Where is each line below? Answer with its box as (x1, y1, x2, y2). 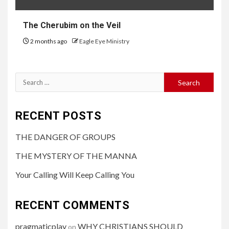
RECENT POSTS (15, 109, 102, 123)
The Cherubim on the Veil (23, 20, 121, 31)
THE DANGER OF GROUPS (15, 132, 116, 142)
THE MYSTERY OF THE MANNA (15, 151, 137, 161)
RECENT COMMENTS (15, 199, 130, 212)
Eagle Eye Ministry (79, 37, 129, 45)
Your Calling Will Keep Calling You (15, 170, 134, 180)
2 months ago (29, 37, 68, 45)
